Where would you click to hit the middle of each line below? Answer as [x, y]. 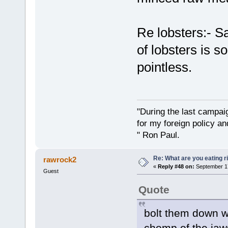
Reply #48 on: [176, 166]
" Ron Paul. [158, 135]
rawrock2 [60, 159]
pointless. [164, 67]
